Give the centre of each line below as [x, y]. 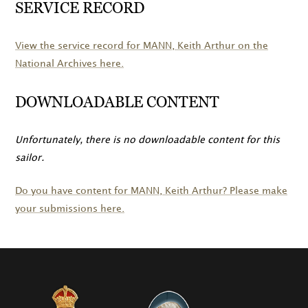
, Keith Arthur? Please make [223, 191]
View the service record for [79, 46]
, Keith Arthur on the [220, 46]
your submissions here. [70, 209]
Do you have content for [73, 191]
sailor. [30, 158]
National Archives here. [69, 64]
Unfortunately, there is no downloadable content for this [147, 140]
